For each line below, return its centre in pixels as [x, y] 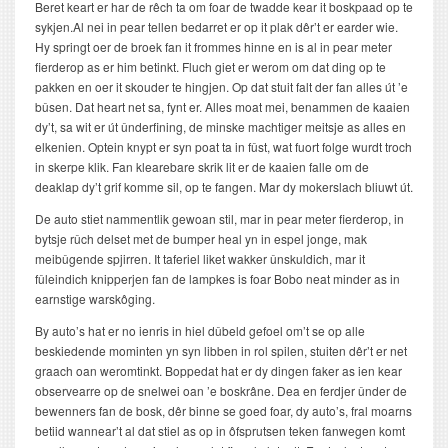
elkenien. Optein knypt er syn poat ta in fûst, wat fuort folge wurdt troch [223, 147]
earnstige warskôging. [95, 299]
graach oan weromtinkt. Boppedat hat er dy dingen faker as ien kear [218, 371]
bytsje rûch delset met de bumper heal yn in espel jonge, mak [201, 239]
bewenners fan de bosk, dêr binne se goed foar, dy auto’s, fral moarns [223, 411]
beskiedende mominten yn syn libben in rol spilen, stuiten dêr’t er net [221, 351]
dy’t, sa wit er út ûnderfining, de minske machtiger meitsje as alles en [220, 127]
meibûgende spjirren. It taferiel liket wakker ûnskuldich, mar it [200, 259]
